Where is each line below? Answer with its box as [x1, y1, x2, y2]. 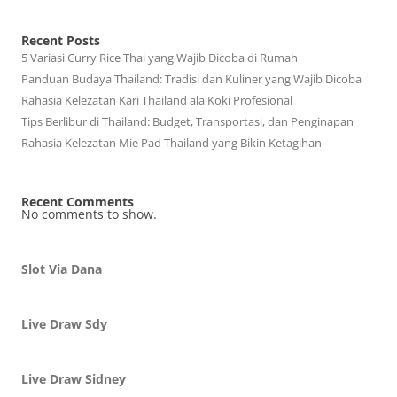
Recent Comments [21, 193, 134, 210]
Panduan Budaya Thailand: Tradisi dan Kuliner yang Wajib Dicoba [21, 71, 362, 87]
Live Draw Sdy [21, 315, 107, 332]
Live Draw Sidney [21, 370, 126, 387]
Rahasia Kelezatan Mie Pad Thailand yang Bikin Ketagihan [21, 135, 322, 151]
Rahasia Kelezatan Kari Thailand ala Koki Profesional [21, 92, 292, 108]
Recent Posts [21, 32, 100, 49]
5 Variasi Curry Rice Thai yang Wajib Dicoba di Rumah [21, 50, 298, 66]
